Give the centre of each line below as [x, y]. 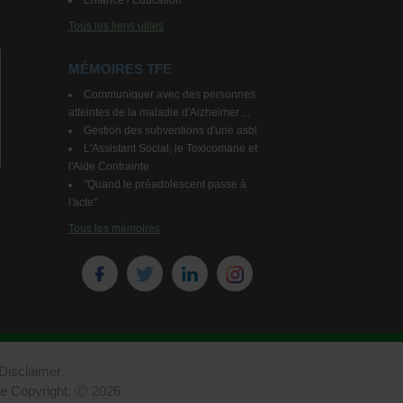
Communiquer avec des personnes [170, 94]
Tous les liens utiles [116, 26]
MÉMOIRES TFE [120, 69]
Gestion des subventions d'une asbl [170, 130]
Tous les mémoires [114, 228]
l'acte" [83, 202]
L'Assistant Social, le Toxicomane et [170, 148]
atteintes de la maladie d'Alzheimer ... [159, 112]
